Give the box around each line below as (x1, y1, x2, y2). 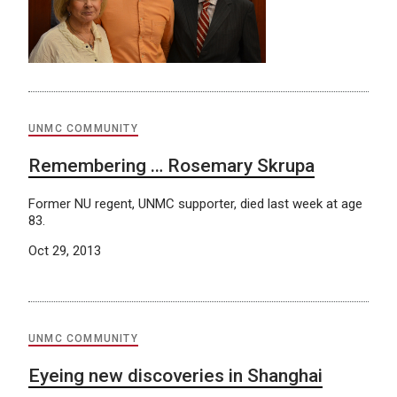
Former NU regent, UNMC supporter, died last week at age (28, 196, 362, 213)
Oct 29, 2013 (28, 243, 101, 260)
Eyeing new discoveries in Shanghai (28, 365, 323, 387)
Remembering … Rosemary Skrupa (28, 155, 315, 177)
